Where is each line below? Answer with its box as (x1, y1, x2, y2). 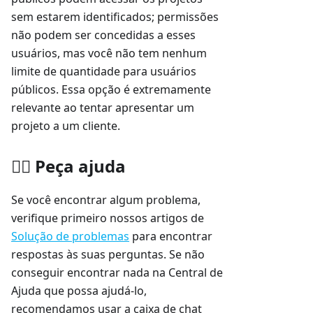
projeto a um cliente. (11, 118, 120, 134)
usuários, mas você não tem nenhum (11, 45, 207, 61)
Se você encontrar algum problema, (11, 192, 201, 208)
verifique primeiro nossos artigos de (11, 210, 204, 226)
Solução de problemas (11, 228, 129, 245)
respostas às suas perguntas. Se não (11, 247, 205, 263)
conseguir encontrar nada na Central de (11, 265, 223, 281)
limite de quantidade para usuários (11, 64, 196, 80)
